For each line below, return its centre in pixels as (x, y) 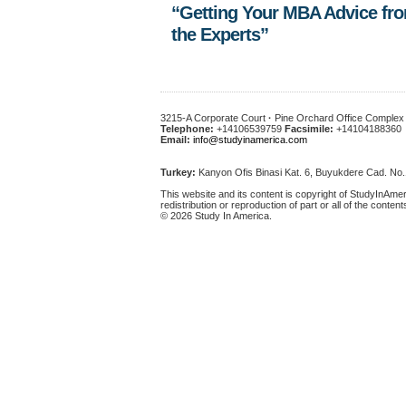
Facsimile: (309, 129)
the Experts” (220, 34)
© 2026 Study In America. (216, 216)
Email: (177, 140)
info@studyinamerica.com (250, 140)
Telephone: (187, 129)
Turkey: (178, 172)
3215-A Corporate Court (214, 118)
